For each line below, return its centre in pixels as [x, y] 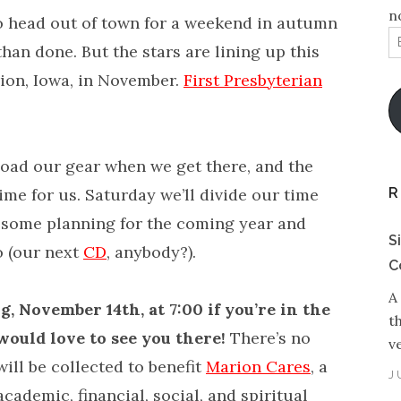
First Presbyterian [253, 80]
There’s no [268, 338]
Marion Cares [258, 367]
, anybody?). [151, 252]
